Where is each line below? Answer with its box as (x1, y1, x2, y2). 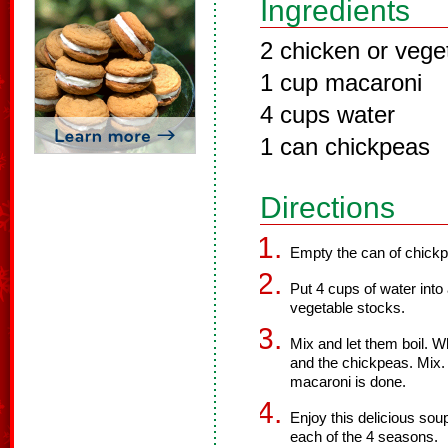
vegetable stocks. (290, 300, 405, 316)
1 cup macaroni (260, 69, 422, 96)
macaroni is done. (290, 374, 406, 390)
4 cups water (260, 101, 395, 128)
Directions (260, 191, 395, 224)
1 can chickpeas (260, 133, 430, 160)
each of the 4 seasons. (290, 429, 438, 445)
